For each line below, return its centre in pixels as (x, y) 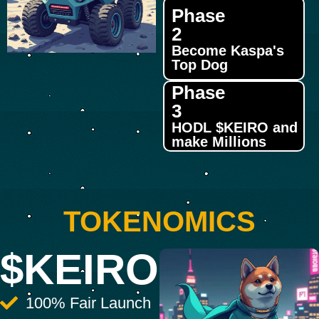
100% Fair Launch (89, 303)
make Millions (219, 142)
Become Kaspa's (228, 51)
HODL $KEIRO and (234, 127)
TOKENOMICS (159, 221)
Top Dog (199, 65)
